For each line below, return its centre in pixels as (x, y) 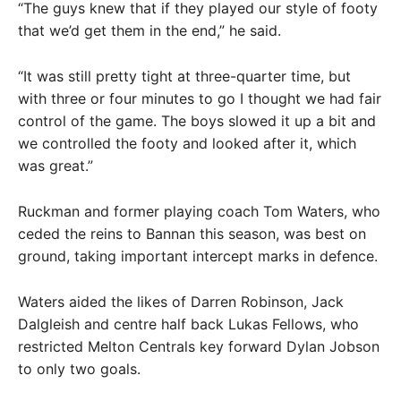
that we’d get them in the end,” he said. (149, 30)
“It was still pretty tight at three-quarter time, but (184, 76)
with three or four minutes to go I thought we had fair (200, 98)
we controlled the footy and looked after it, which (187, 143)
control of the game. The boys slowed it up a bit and (197, 121)
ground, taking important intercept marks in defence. (198, 256)
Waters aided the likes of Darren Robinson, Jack (181, 302)
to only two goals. (79, 369)
